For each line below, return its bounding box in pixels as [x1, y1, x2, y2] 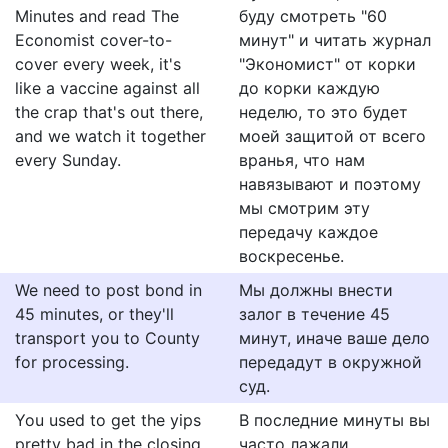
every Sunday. [15, 150, 121, 170]
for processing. [15, 352, 129, 372]
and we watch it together [15, 126, 206, 146]
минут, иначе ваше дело [239, 328, 430, 348]
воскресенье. [239, 246, 344, 266]
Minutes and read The [15, 6, 179, 26]
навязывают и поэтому [239, 174, 421, 194]
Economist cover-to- [15, 30, 172, 50]
